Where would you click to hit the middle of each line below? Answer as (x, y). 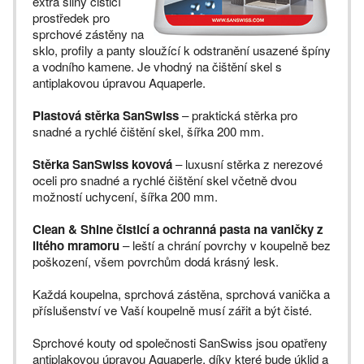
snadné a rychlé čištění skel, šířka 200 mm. (148, 131)
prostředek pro (71, 17)
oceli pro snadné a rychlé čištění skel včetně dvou (165, 180)
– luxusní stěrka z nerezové (247, 164)
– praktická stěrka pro (238, 115)
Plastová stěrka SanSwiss (106, 115)
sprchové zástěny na (88, 34)
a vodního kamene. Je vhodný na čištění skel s (157, 66)
